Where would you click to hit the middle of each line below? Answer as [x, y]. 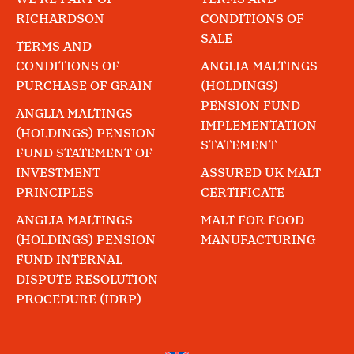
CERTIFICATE [243, 194]
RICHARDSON [60, 20]
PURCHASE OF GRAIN [84, 87]
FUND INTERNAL [69, 261]
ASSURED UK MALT [261, 174]
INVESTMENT [58, 174]
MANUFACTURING [258, 241]
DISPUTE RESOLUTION [87, 281]
